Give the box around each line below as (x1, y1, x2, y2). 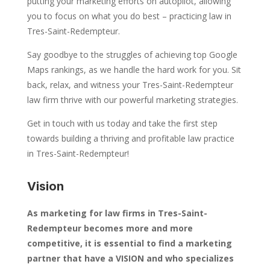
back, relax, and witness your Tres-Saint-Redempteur (27, 79, 233, 91)
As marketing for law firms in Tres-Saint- (27, 207, 207, 219)
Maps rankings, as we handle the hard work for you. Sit (27, 64, 241, 76)
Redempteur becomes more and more (27, 222, 193, 234)
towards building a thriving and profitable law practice (27, 133, 234, 145)
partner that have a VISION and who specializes (27, 253, 234, 265)
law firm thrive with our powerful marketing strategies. (27, 94, 238, 106)
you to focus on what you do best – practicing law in (27, 10, 231, 22)
